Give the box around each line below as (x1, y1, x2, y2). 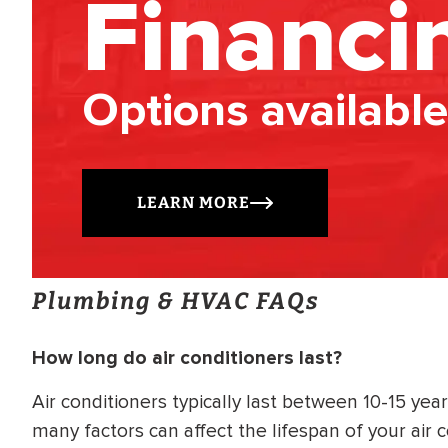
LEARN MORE (137, 193, 250, 213)
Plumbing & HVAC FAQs (32, 286, 320, 315)
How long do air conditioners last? (32, 345, 342, 370)
